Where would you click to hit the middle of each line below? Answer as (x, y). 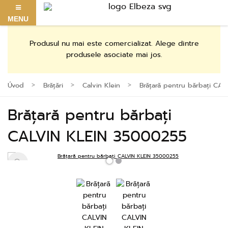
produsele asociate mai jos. (114, 55)
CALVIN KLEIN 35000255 (97, 136)
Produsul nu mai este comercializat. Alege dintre (114, 44)
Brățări (53, 85)
